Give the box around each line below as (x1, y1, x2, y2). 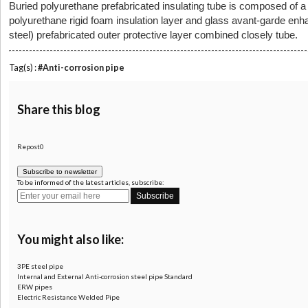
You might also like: (17, 231, 124, 247)
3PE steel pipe (17, 261, 63, 270)
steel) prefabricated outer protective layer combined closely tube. (9, 29, 298, 41)
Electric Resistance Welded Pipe (17, 292, 120, 301)
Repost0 (17, 142, 44, 151)
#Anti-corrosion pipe (38, 62, 124, 73)
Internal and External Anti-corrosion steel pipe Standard (17, 272, 192, 280)
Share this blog (17, 101, 100, 117)
